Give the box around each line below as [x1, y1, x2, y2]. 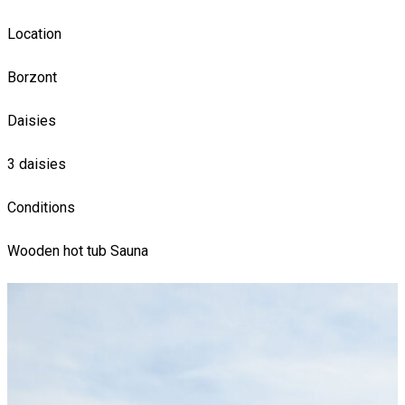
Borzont [7, 69, 57, 87]
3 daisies [7, 155, 66, 174]
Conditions [7, 199, 75, 217]
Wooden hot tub [7, 242, 110, 260]
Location [7, 25, 61, 43]
